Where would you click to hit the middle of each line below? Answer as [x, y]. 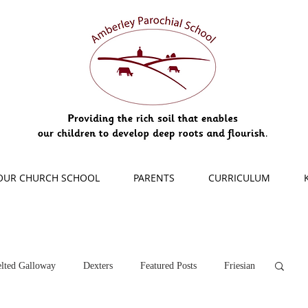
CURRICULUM [239, 178]
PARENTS [154, 178]
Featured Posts [168, 265]
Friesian [240, 265]
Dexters [98, 265]
